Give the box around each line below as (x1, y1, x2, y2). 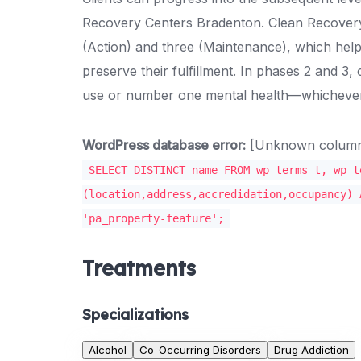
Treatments (82, 255, 196, 281)
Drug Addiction (274, 343, 349, 357)
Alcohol (89, 343, 127, 357)
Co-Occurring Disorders (139, 343, 261, 357)
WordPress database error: (82, 137, 246, 154)
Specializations (82, 305, 189, 325)
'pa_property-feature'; (82, 212, 224, 226)
